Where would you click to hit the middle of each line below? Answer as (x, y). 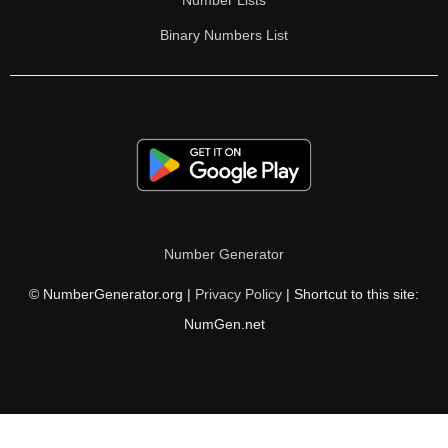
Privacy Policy (238, 293)
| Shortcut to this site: (350, 293)
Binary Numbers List (224, 35)
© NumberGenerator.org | (112, 293)
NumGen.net (224, 323)
